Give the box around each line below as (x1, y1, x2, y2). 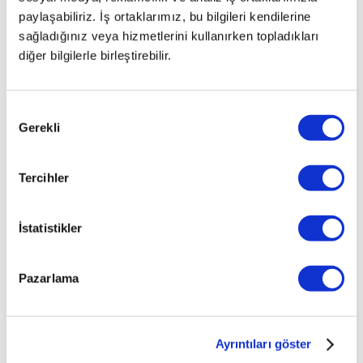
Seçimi (6, 123, 43, 138)
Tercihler (19, 170, 69, 185)
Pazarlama (19, 271, 79, 285)
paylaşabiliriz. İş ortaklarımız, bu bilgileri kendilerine (19, 9, 311, 23)
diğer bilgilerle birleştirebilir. (19, 48, 172, 62)
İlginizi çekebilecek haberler (6, 200, 207, 216)
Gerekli (19, 120, 60, 135)
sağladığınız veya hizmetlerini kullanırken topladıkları (19, 28, 319, 43)
